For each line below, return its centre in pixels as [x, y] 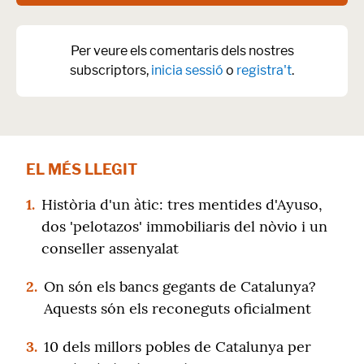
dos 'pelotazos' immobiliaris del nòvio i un [184, 226]
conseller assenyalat [110, 248]
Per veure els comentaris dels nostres [182, 51]
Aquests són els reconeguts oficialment [178, 308]
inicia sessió [187, 70]
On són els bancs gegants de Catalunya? [180, 286]
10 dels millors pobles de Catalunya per [178, 347]
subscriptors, [110, 70]
